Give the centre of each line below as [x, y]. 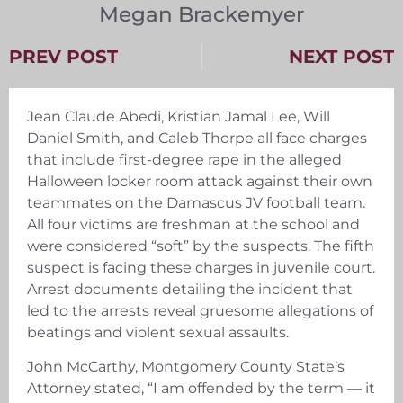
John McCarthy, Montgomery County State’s [186, 367]
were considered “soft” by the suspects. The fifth [201, 246]
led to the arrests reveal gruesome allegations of [200, 310]
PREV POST [63, 56]
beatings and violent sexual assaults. [158, 332]
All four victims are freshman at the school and [193, 224]
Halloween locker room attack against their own [200, 181]
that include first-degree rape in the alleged [184, 159]
